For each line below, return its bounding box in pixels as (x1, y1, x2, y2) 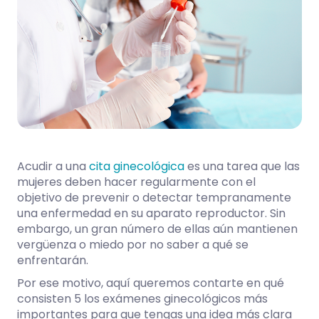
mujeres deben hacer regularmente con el (17, 174, 256, 190)
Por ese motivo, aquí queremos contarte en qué (17, 275, 284, 291)
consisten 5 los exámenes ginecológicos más (17, 291, 268, 307)
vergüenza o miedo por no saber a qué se (17, 236, 249, 253)
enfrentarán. (17, 252, 88, 268)
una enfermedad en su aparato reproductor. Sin (17, 205, 286, 221)
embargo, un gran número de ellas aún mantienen (17, 221, 298, 237)
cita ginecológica (89, 158, 184, 174)
